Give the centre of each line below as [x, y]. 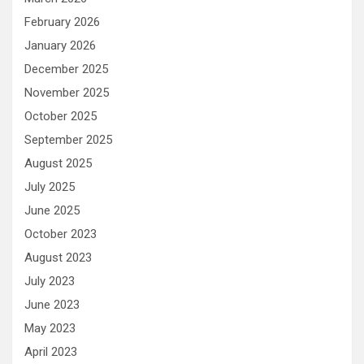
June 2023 [52, 304]
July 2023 [50, 281]
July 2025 [50, 186]
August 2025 [58, 163]
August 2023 [58, 257]
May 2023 [50, 328]
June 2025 [52, 210]
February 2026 [62, 22]
